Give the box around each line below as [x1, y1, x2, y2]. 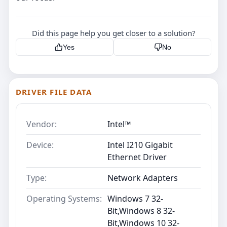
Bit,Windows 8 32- [107, 205, 175, 216]
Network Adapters [107, 172, 178, 183]
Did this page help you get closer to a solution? [31, 27, 196, 38]
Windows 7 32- [107, 193, 163, 204]
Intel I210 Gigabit [107, 139, 173, 150]
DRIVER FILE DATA [16, 86, 92, 97]
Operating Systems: [26, 193, 102, 204]
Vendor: [26, 118, 57, 130]
